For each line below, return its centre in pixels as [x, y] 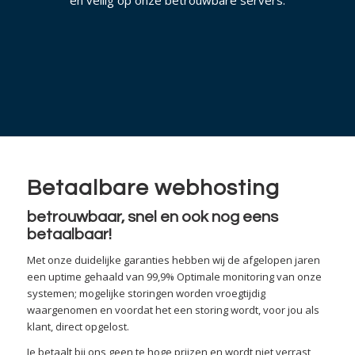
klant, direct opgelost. [78, 327]
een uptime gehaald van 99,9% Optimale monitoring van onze [174, 277]
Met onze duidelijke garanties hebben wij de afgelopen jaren [173, 260]
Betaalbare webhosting [153, 188]
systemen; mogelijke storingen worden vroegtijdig [146, 294]
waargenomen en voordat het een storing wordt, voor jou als [173, 310]
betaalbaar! [69, 235]
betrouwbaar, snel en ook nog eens [152, 217]
